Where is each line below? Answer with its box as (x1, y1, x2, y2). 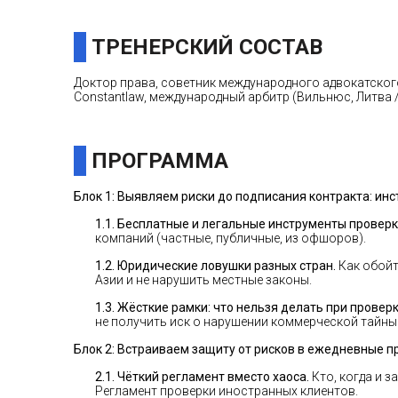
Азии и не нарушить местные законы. (95, 273, 312, 287)
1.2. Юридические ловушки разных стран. (95, 259, 336, 273)
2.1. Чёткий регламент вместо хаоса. (95, 370, 309, 384)
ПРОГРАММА (92, 148, 228, 173)
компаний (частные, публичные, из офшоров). (95, 231, 366, 245)
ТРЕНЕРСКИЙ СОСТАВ (92, 35, 322, 60)
